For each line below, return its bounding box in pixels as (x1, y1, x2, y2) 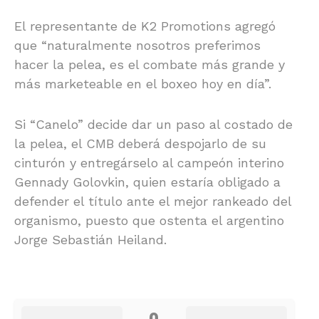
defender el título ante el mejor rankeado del (14, 194, 291, 209)
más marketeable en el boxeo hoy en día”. (14, 76, 271, 92)
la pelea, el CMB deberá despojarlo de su (14, 136, 266, 152)
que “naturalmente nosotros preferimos (14, 38, 261, 53)
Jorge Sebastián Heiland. (14, 232, 167, 248)
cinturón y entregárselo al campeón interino (14, 155, 284, 171)
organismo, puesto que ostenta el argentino (14, 213, 284, 229)
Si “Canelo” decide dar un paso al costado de (14, 117, 293, 132)
